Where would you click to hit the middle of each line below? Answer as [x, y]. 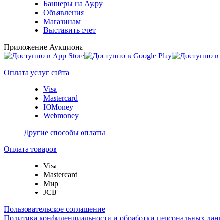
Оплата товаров [30, 149]
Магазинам [62, 21]
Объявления [64, 12]
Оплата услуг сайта [37, 72]
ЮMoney [58, 107]
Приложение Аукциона [43, 47]
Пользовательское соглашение [55, 209]
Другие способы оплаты [64, 132]
